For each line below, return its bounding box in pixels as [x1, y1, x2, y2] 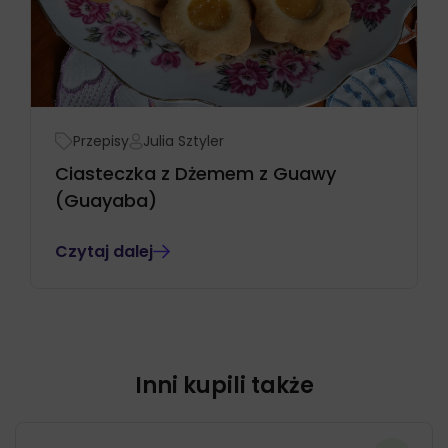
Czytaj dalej [55, 239, 153, 263]
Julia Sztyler [143, 130, 224, 151]
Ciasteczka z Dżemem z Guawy [55, 160, 336, 186]
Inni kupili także [134, 369, 314, 401]
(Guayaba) [55, 187, 157, 213]
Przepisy [73, 130, 129, 151]
